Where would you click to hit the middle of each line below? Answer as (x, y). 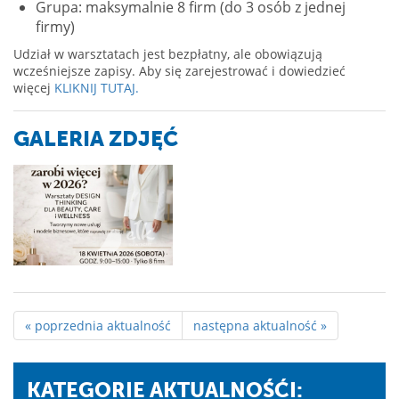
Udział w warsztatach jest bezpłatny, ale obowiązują (168, 54)
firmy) (55, 27)
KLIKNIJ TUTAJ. (98, 88)
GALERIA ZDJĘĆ (96, 139)
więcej (34, 88)
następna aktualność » (260, 325)
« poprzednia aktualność (98, 325)
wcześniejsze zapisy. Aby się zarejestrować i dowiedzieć (179, 71)
